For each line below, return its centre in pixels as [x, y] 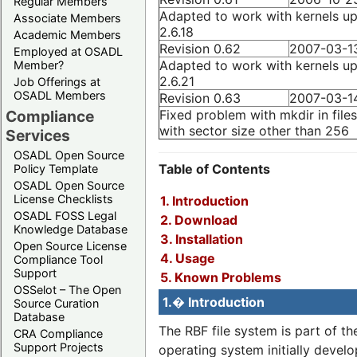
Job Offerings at [57, 81]
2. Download [198, 220]
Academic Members [67, 34]
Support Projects [59, 347]
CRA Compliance [58, 333]
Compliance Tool [58, 259]
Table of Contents [214, 169]
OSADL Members [60, 95]
